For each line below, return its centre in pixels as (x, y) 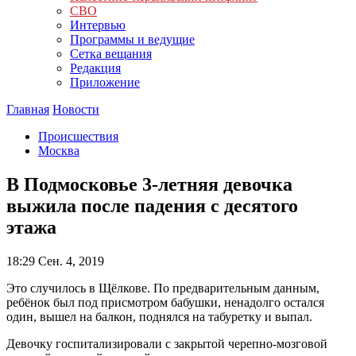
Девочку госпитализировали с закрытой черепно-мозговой (167, 343)
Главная (28, 109)
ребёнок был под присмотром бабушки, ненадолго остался (165, 302)
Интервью (98, 25)
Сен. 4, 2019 (70, 261)
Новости (76, 109)
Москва (59, 151)
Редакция (95, 68)
